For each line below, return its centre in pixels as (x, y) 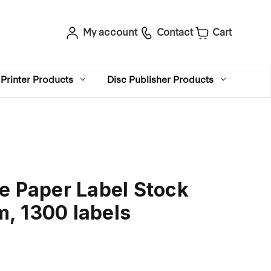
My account (110, 31)
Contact (175, 31)
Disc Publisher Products (160, 79)
